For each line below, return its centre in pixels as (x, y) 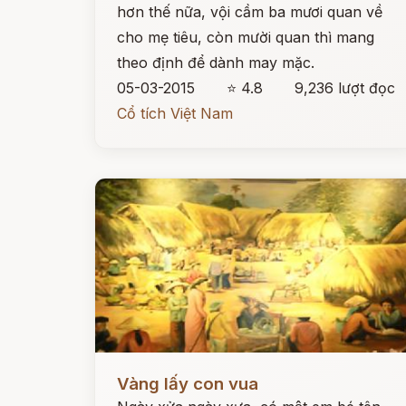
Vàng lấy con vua (188, 384)
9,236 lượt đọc (345, 88)
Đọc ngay (128, 370)
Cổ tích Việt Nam (175, 113)
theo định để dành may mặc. (216, 63)
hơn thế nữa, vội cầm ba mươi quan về (250, 12)
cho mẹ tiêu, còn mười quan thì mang (246, 37)
